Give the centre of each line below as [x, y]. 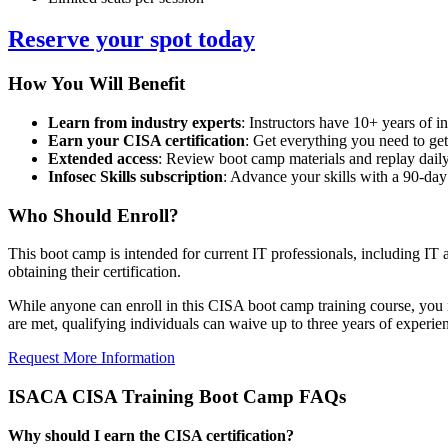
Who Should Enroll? [93, 215]
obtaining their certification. [94, 272]
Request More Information [91, 358]
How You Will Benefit [96, 84]
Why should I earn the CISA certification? [151, 435]
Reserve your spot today [131, 39]
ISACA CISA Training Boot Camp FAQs [177, 397]
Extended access [103, 159]
